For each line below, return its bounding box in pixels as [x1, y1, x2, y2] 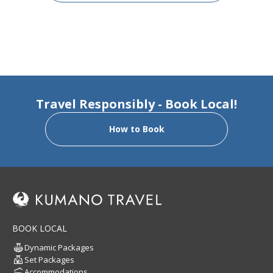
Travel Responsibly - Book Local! [36, 96, 237, 112]
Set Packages [24, 254, 74, 266]
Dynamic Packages [24, 242, 94, 253]
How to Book [108, 123, 165, 135]
